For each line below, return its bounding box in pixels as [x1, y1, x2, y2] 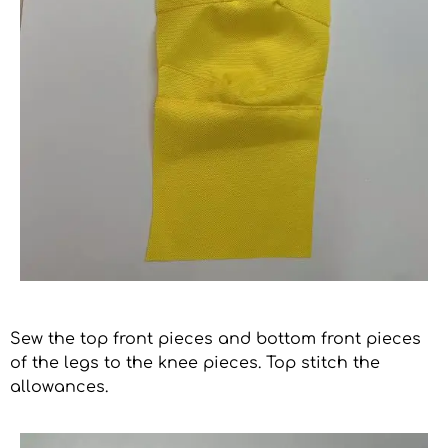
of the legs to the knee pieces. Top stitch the [10, 353, 380, 372]
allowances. [10, 377, 108, 396]
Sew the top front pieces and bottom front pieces [10, 329, 421, 348]
